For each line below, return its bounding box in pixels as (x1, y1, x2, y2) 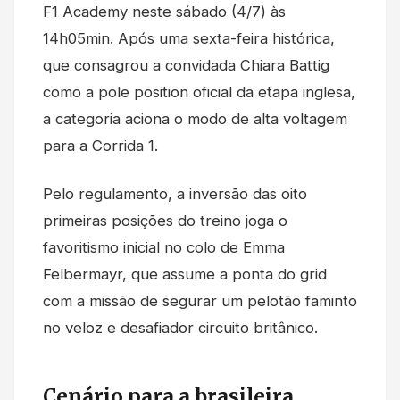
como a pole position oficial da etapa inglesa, (43, 82, 355, 101)
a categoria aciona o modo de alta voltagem (43, 109, 347, 128)
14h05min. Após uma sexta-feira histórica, (43, 29, 335, 47)
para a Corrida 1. (43, 136, 158, 154)
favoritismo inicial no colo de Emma (43, 237, 285, 256)
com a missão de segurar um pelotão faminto (43, 291, 357, 310)
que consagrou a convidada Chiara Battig (43, 55, 329, 74)
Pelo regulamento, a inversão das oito (43, 184, 307, 203)
